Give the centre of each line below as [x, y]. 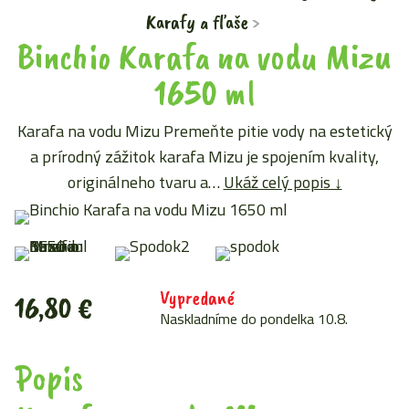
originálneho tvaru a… [145, 182]
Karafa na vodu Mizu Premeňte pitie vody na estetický [204, 131]
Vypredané [197, 298]
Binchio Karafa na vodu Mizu [204, 57]
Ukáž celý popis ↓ [283, 182]
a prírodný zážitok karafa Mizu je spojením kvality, [204, 157]
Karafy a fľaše [197, 22]
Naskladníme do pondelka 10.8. [253, 319]
